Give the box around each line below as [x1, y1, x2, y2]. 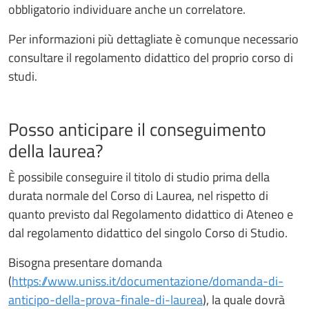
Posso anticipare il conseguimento [8, 115, 266, 143]
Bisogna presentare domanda [8, 253, 162, 272]
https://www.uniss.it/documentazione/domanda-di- [12, 272, 283, 291]
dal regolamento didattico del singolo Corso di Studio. [8, 223, 288, 243]
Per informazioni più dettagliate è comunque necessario [8, 29, 299, 48]
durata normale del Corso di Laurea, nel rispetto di [8, 186, 268, 206]
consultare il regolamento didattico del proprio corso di [8, 48, 293, 67]
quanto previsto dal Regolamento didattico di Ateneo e [8, 205, 293, 224]
